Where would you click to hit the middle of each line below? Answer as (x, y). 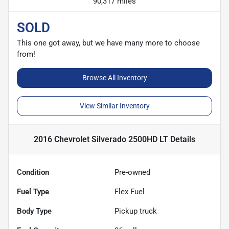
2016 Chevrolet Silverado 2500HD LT (101, 139)
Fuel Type (33, 191)
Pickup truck (136, 211)
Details (182, 139)
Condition (33, 172)
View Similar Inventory (114, 106)
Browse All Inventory (114, 77)
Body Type (34, 211)
